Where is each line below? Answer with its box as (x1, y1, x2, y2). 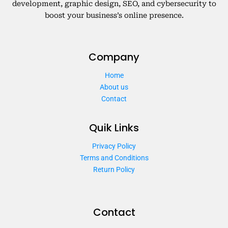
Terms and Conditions (79, 153, 149, 162)
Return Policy (93, 165, 135, 174)
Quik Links (89, 120, 139, 135)
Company (89, 49, 139, 64)
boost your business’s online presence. (44, 11, 184, 19)
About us (100, 82, 128, 91)
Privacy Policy (92, 141, 136, 150)
